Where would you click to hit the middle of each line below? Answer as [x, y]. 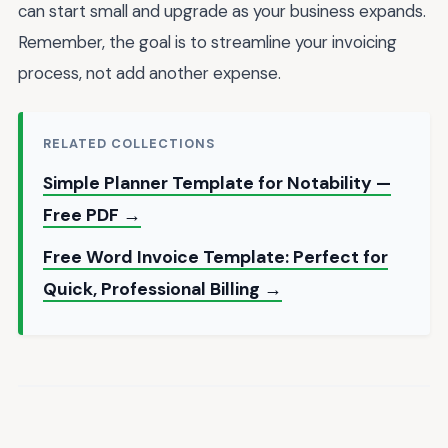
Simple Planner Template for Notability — [217, 183]
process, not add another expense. [149, 72]
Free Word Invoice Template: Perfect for [215, 257]
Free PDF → [92, 215]
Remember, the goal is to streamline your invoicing [207, 41]
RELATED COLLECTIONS [129, 144]
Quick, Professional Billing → [162, 289]
